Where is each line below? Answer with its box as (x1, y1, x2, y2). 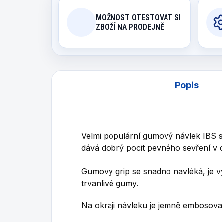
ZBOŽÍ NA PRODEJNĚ (96, 22, 164, 32)
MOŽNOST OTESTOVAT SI (96, 13, 181, 22)
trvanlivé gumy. (81, 178, 138, 188)
